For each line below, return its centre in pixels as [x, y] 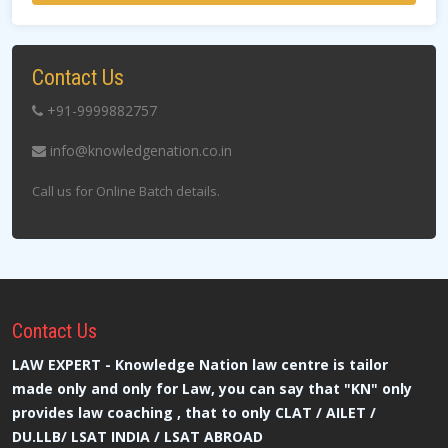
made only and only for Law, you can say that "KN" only [212, 388]
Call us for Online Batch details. [126, 191]
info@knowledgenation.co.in [139, 150]
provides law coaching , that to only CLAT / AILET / [194, 412]
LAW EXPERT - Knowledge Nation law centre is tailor [200, 364]
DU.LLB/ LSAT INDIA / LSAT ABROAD [137, 436]
